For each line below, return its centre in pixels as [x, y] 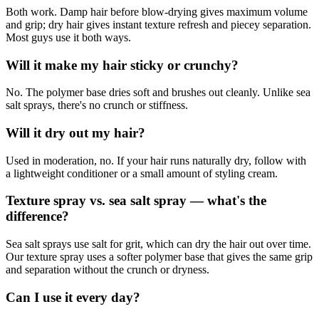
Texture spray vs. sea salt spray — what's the [136, 201]
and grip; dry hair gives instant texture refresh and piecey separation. [158, 24]
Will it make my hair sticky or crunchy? [122, 65]
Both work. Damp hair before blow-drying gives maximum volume [157, 11]
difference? [37, 216]
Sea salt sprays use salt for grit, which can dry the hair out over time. [158, 244]
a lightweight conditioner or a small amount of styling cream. [142, 173]
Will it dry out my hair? [75, 132]
